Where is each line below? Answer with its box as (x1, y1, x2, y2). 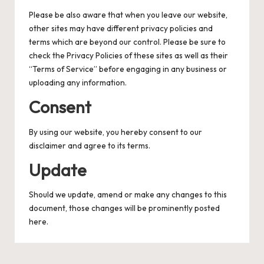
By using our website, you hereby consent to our (29, 126, 202, 137)
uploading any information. (29, 77, 127, 88)
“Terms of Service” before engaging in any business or (29, 64, 227, 75)
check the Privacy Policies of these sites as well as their (29, 50, 228, 61)
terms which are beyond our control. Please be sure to (29, 37, 226, 48)
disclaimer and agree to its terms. (29, 140, 150, 151)
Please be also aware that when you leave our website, (29, 9, 227, 21)
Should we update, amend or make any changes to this (29, 189, 227, 200)
